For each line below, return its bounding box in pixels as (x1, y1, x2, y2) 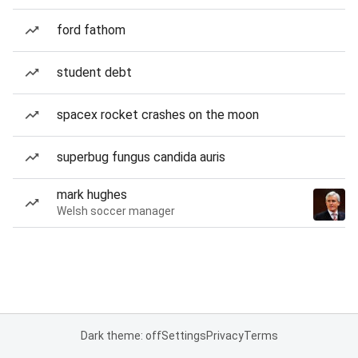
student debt (57, 65, 132, 80)
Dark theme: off (80, 329, 161, 342)
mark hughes (57, 187, 127, 202)
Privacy (205, 329, 244, 342)
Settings (161, 329, 206, 342)
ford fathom (57, 22, 125, 38)
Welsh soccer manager (57, 205, 175, 217)
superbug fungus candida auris (57, 149, 225, 165)
